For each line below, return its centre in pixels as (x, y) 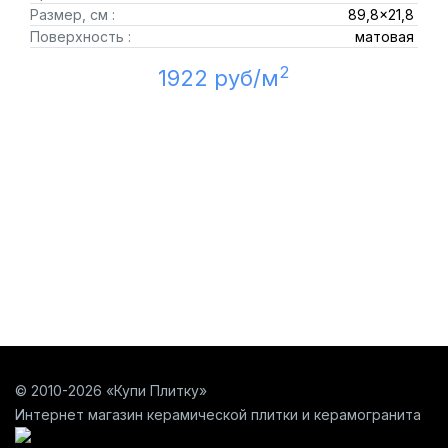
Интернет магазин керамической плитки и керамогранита (218, 414)
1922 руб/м (218, 78)
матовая (384, 36)
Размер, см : (72, 14)
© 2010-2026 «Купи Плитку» (111, 390)
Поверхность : (80, 36)
